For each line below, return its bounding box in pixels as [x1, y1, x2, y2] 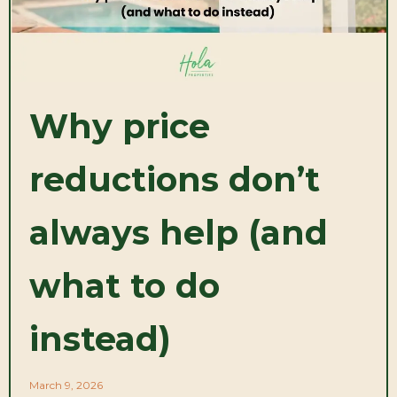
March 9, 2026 [29, 378, 103, 392]
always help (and [29, 211, 328, 253]
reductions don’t [29, 158, 320, 200]
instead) [29, 317, 171, 360]
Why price [29, 105, 210, 147]
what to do [29, 264, 220, 307]
